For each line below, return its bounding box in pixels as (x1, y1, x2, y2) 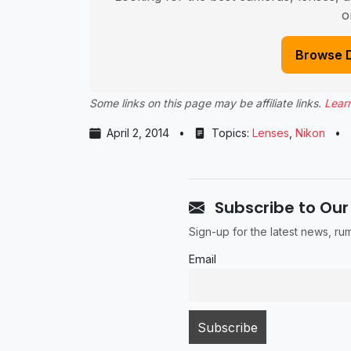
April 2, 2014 (107, 126, 169, 140)
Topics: (208, 126, 252, 140)
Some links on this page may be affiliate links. (89, 96, 324, 110)
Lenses (252, 126, 289, 140)
